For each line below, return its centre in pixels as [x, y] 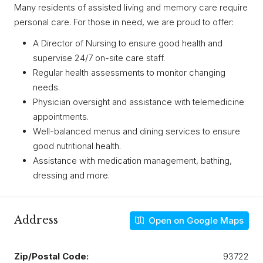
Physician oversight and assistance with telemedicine [139, 102]
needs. [46, 87]
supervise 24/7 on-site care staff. [99, 58]
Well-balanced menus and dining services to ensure [136, 131]
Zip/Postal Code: [51, 256]
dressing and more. [71, 175]
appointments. [61, 116]
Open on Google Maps [195, 220]
